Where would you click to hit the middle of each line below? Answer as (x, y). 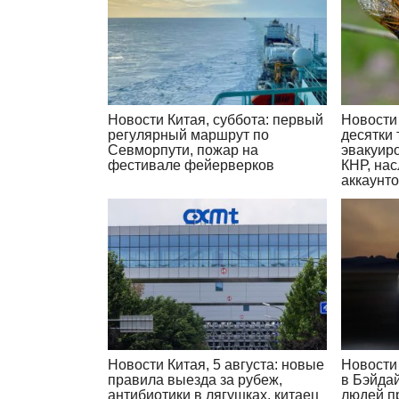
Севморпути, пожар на (183, 151)
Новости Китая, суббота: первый (216, 120)
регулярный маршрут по (188, 135)
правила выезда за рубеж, (195, 379)
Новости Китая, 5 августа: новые (216, 364)
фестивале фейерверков (191, 166)
